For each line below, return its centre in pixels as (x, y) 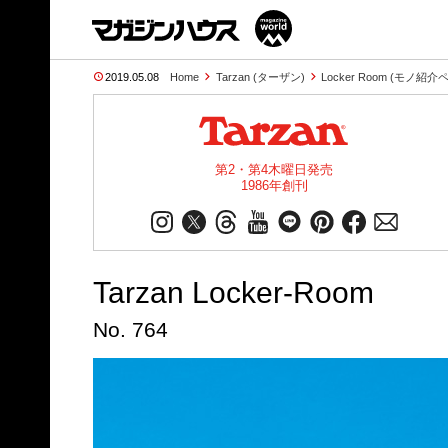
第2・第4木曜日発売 (274, 169)
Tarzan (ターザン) (260, 77)
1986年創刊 (274, 185)
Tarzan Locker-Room (233, 292)
